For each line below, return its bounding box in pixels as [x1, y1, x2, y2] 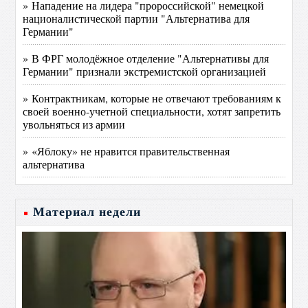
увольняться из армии [23, 117, 126, 131]
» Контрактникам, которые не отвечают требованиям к [23, 91, 282, 105]
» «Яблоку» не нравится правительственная [23, 144, 230, 158]
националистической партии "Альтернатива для [23, 11, 250, 25]
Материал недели [33, 205, 142, 219]
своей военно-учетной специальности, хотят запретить [23, 104, 281, 118]
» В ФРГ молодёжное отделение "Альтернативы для [23, 51, 269, 65]
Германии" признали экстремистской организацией [23, 64, 267, 78]
